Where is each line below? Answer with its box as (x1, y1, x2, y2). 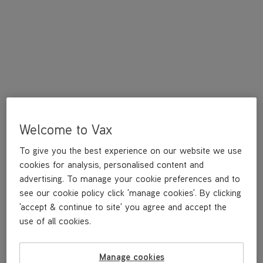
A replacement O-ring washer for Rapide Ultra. (14, 128, 183, 139)
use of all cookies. (19, 214, 92, 227)
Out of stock (108, 219, 155, 230)
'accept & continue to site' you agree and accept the (19, 200, 227, 213)
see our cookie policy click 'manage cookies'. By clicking (19, 186, 242, 198)
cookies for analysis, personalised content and (19, 158, 204, 170)
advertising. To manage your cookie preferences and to (19, 172, 241, 184)
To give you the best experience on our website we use (19, 144, 242, 156)
